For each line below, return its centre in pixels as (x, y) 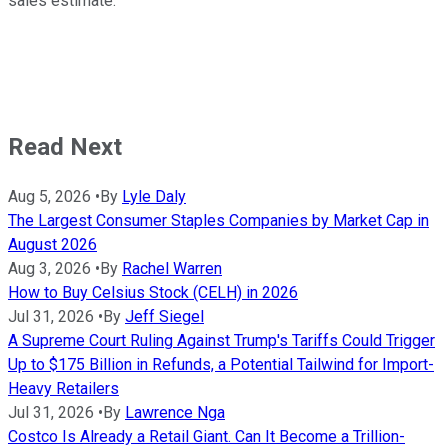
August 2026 (52, 244)
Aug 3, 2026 (49, 268)
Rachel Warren (172, 268)
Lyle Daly (154, 196)
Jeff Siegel (164, 316)
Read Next (65, 146)
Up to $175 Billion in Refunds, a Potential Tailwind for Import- (221, 364)
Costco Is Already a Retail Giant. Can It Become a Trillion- (206, 436)
